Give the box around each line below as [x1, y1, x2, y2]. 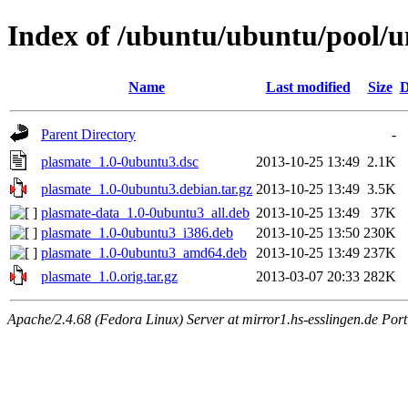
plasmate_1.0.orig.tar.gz [41, 268, 178, 284]
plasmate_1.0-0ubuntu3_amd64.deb [41, 244, 247, 260]
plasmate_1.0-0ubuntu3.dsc [41, 153, 199, 169]
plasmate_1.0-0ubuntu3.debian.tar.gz [41, 180, 252, 197]
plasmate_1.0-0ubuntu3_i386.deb [41, 224, 233, 240]
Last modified [265, 78, 351, 95]
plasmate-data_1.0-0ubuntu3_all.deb [41, 204, 250, 220]
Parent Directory [41, 126, 136, 142]
